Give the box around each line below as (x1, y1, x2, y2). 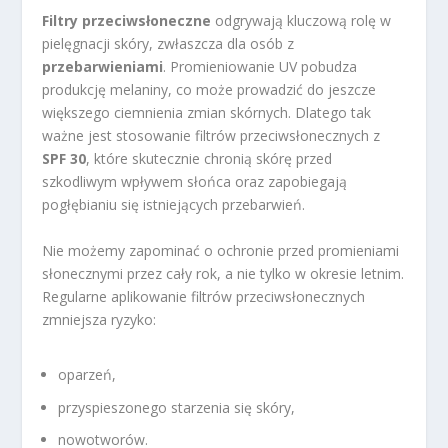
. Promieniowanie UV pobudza (163, 57, 358, 77)
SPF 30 (42, 149, 87, 169)
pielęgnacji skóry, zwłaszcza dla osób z (42, 34, 295, 54)
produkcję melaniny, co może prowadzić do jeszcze (42, 80, 377, 100)
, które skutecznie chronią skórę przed (86, 149, 333, 169)
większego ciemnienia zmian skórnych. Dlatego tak (42, 103, 372, 123)
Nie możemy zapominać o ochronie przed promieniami (42, 240, 400, 260)
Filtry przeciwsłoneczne (42, 11, 212, 31)
